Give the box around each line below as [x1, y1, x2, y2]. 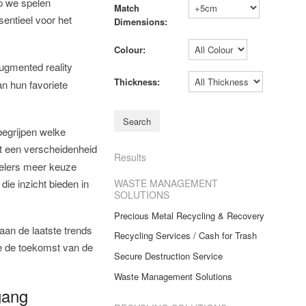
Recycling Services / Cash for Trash [113, 229, 257, 242]
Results [113, 150, 146, 164]
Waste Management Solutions [113, 269, 232, 283]
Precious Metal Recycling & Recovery [113, 208, 264, 222]
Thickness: [113, 75, 160, 89]
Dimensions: [113, 15, 167, 29]
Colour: [113, 43, 145, 57]
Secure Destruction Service [113, 249, 223, 263]
